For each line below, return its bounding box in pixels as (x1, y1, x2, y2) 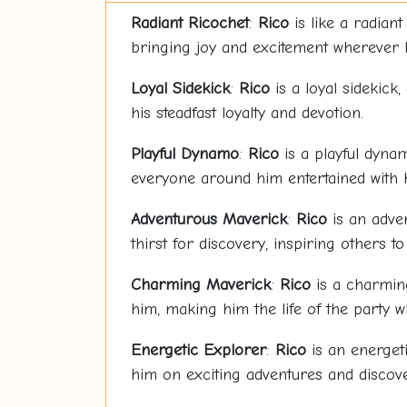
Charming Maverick (130, 275, 271, 294)
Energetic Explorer (130, 341, 266, 360)
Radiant (130, 14, 188, 33)
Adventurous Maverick (130, 210, 287, 229)
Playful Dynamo (130, 144, 239, 164)
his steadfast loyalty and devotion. (130, 104, 363, 123)
